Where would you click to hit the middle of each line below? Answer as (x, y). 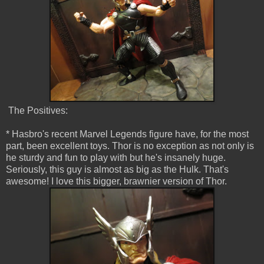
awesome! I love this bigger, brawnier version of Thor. (116, 181)
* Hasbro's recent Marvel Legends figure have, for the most (127, 134)
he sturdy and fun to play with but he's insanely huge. (116, 158)
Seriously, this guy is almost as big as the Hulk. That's (117, 170)
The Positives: (37, 111)
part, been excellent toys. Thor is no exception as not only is (130, 146)
